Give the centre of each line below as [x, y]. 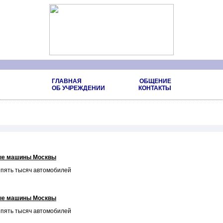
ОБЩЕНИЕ [155, 81]
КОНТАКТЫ [155, 88]
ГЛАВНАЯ [67, 81]
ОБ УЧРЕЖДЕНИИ [78, 88]
